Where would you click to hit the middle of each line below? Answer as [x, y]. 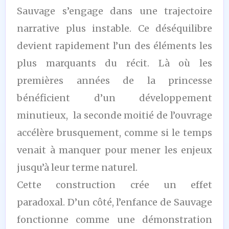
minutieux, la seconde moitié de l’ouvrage [114, 115]
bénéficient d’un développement [114, 98]
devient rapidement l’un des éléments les [114, 45]
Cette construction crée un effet [114, 185]
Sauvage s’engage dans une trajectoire [114, 11]
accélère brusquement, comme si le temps [114, 132]
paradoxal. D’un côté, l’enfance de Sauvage [114, 202]
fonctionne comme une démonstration [114, 219]
